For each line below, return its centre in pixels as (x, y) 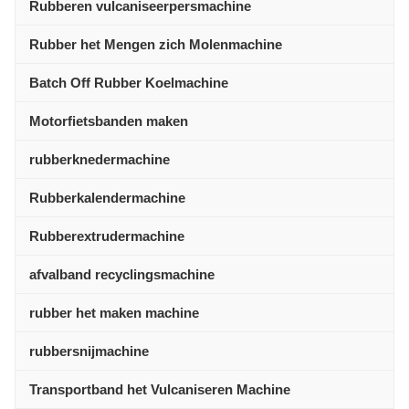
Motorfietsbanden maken (109, 121)
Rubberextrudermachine (107, 236)
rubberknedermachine (100, 159)
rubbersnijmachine (89, 351)
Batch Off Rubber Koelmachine (129, 83)
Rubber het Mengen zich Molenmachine (156, 44)
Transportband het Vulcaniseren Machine (160, 389)
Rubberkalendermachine (107, 198)
